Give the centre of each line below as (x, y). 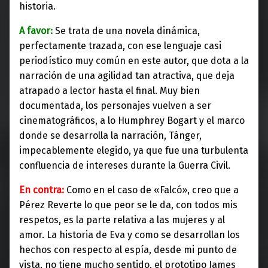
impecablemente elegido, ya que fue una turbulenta (134, 151)
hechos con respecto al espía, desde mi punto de (128, 250)
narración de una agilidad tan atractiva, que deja (127, 76)
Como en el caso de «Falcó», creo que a (153, 190)
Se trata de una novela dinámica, (127, 31)
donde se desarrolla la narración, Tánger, (110, 136)
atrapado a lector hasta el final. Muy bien (109, 91)
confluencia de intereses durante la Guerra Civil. (126, 166)
